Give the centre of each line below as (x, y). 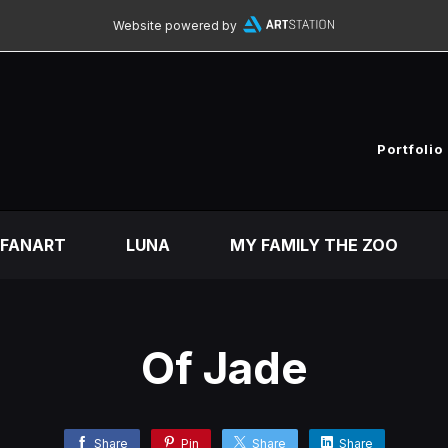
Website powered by (174, 25)
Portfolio (410, 149)
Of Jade (224, 368)
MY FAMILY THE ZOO (313, 245)
